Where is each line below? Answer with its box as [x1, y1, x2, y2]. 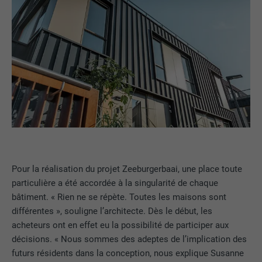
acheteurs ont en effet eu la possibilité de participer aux [12, 219, 229, 230]
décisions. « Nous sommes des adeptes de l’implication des [12, 233, 247, 244]
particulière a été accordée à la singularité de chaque [12, 177, 219, 188]
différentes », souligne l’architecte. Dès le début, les [12, 205, 213, 216]
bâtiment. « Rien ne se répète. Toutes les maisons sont [12, 191, 227, 202]
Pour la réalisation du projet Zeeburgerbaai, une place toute [12, 163, 243, 174]
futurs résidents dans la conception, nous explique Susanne [12, 247, 244, 258]
